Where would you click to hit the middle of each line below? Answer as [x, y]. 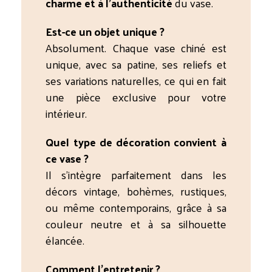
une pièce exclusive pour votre [136, 97]
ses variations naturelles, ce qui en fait [136, 81]
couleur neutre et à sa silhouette [136, 224]
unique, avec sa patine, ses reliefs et [136, 64]
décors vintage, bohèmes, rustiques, [136, 191]
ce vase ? [67, 158]
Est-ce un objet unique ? [105, 32]
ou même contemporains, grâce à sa [136, 208]
